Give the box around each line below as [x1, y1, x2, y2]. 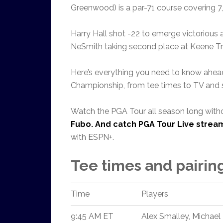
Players [141, 189, 168, 199]
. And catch [91, 119, 138, 129]
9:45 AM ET [71, 212, 113, 221]
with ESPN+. [71, 132, 114, 142]
